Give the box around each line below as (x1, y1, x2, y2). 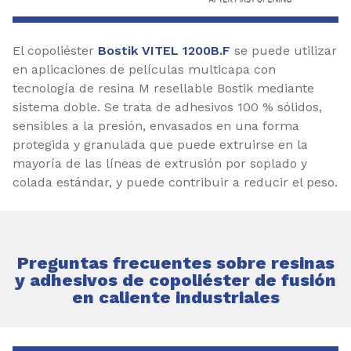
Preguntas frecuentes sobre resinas (16, 252, 335, 273)
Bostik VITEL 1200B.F (98, 42, 230, 58)
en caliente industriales (71, 287, 280, 307)
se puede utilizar (230, 42, 337, 58)
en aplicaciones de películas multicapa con (13, 61, 276, 77)
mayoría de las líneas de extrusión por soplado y (13, 155, 307, 171)
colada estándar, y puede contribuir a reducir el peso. (13, 174, 338, 190)
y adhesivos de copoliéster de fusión (15, 270, 336, 290)
